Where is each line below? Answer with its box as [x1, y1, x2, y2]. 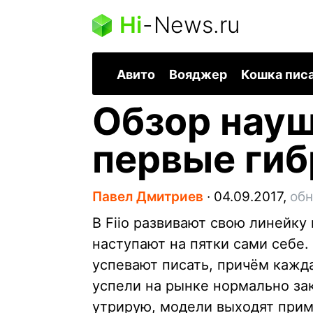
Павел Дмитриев [92, 189, 203, 205]
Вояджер [169, 67, 227, 82]
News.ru [154, 11, 240, 38]
